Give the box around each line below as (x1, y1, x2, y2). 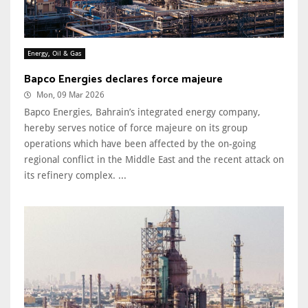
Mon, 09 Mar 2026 (36, 89, 104, 100)
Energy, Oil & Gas (27, 49, 82, 57)
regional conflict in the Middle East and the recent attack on (24, 153, 284, 165)
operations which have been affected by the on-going (24, 137, 256, 149)
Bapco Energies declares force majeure (24, 69, 223, 89)
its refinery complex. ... (24, 169, 126, 181)
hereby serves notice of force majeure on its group (24, 122, 247, 133)
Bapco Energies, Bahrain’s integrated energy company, (24, 106, 261, 118)
